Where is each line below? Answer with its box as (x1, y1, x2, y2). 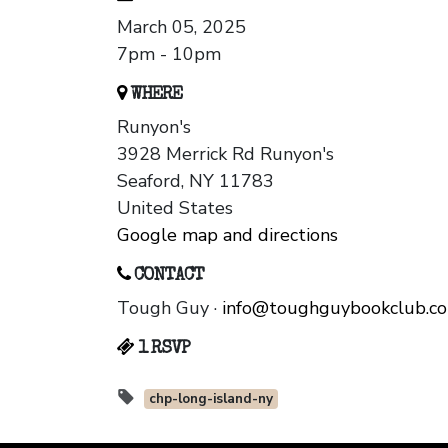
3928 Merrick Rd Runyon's (117, 142, 334, 167)
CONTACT (130, 267, 204, 286)
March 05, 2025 (117, 15, 246, 40)
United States (117, 196, 233, 221)
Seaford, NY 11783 (117, 169, 274, 194)
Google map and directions (117, 223, 338, 248)
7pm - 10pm (117, 42, 221, 67)
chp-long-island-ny (148, 389, 273, 409)
